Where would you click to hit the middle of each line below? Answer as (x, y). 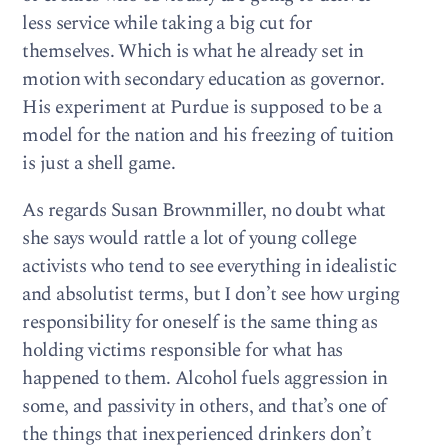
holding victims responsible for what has (182, 351)
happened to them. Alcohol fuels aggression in (205, 379)
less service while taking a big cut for (167, 23)
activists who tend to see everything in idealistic (209, 267)
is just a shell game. (99, 163)
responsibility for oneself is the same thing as (200, 323)
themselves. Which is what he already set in (193, 51)
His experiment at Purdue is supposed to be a (202, 107)
